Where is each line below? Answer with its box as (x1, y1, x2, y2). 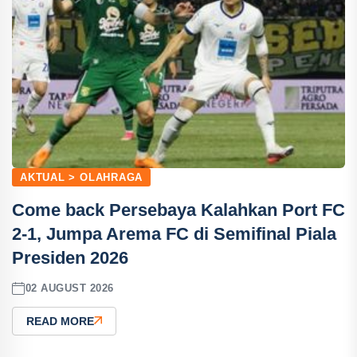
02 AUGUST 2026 (25, 282, 114, 295)
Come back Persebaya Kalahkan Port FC (12, 199, 345, 220)
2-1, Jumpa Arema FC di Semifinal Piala (12, 223, 336, 244)
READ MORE (26, 314, 94, 328)
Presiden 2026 (12, 247, 128, 268)
